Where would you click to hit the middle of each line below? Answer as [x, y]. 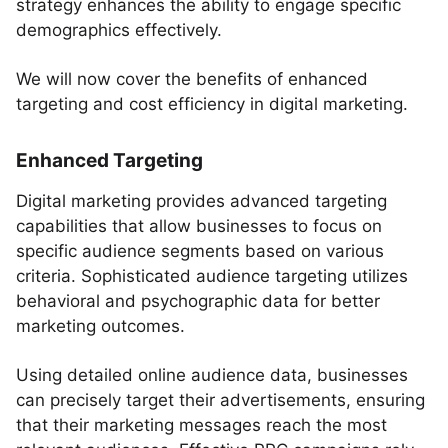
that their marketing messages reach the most [201, 425]
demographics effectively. [119, 30]
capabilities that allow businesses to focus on [199, 226]
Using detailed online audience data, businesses [212, 375]
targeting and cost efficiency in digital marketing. [212, 104]
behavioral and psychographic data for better [198, 301]
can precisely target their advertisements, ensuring [220, 400]
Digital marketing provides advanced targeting [201, 201]
